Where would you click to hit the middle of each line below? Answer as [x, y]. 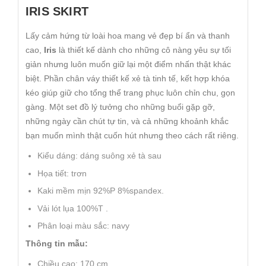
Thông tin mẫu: [58, 243]
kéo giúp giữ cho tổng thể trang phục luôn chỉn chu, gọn [130, 92]
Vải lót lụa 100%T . [74, 208]
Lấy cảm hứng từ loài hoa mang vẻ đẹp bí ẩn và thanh [128, 35]
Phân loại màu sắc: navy [86, 226]
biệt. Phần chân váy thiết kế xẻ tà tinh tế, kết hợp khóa [128, 78]
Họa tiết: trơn [63, 173]
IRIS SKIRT [59, 11]
